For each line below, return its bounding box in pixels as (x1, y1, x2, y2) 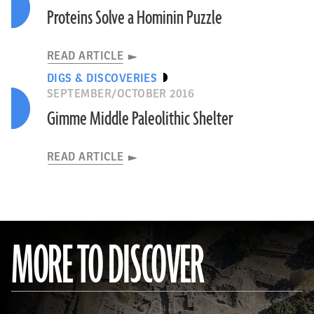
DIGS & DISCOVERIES (46, 72, 158, 85)
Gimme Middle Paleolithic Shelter (46, 107, 233, 132)
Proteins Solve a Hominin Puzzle (46, 6, 222, 31)
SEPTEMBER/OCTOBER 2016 (46, 88, 195, 100)
